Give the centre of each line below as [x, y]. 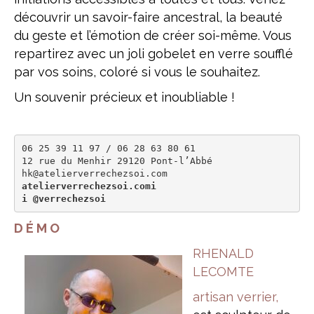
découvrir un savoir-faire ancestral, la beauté [148, 17]
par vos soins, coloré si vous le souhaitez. [137, 72]
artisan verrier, [235, 297]
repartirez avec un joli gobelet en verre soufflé [153, 54]
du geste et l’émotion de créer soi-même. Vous [153, 35]
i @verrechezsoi [63, 198]
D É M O [37, 228]
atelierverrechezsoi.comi [91, 186]
